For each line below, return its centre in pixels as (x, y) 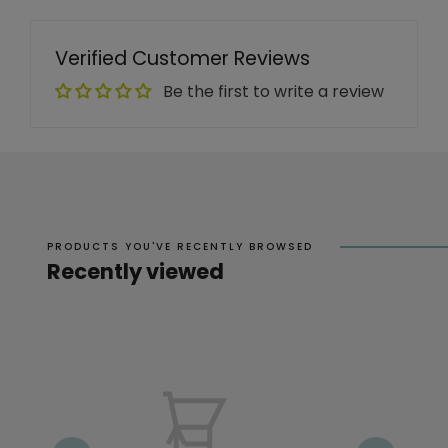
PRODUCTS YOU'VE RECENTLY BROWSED (180, 247)
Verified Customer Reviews (182, 58)
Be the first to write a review (273, 92)
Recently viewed (135, 272)
